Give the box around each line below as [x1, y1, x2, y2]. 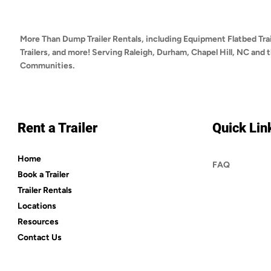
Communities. [19, 60, 74, 71]
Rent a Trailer [18, 120, 97, 136]
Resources [18, 217, 59, 227]
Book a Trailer [18, 169, 69, 180]
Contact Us [18, 232, 62, 243]
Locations [18, 201, 56, 212]
